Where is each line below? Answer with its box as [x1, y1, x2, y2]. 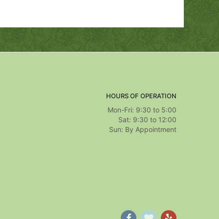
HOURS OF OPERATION [106, 92, 176, 100]
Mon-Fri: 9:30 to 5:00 [108, 106, 176, 114]
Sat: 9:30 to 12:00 [118, 115, 176, 124]
